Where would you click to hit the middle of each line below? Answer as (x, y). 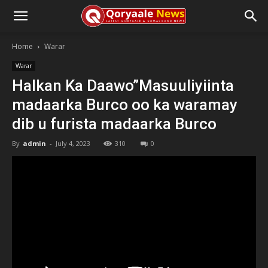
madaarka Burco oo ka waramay (125, 105)
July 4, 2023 (73, 143)
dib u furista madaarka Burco (114, 124)
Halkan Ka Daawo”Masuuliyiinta (123, 86)
